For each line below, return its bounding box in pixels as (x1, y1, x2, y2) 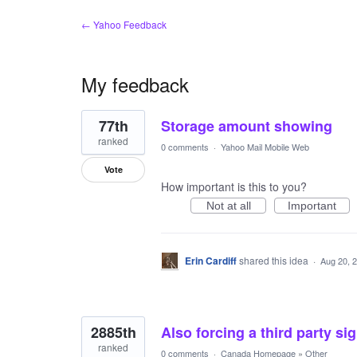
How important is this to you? (161, 178, 307, 194)
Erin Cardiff (185, 253, 237, 268)
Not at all (206, 199, 251, 212)
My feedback (81, 70, 189, 98)
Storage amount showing (161, 116, 332, 136)
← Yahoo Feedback (81, 18, 167, 31)
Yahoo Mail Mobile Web (221, 140, 309, 153)
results (81, 119, 115, 135)
